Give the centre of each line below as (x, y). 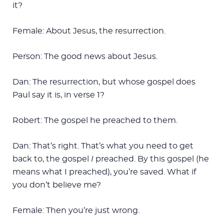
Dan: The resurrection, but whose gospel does (104, 82)
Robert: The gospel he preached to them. (95, 120)
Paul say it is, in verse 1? (58, 95)
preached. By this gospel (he (151, 159)
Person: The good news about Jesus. (85, 56)
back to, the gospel (52, 159)
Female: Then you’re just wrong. (76, 210)
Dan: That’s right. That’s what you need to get (103, 146)
